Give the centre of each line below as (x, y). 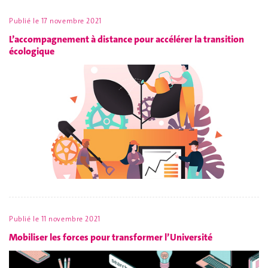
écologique (32, 51)
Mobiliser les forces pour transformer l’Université (111, 237)
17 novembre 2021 (71, 21)
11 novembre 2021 (71, 219)
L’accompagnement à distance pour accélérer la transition (127, 39)
